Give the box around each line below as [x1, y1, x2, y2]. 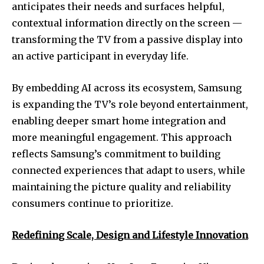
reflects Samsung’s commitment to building [12, 147, 220, 160]
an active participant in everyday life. [12, 49, 189, 62]
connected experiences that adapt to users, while [12, 164, 245, 176]
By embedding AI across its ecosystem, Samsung [12, 81, 242, 94]
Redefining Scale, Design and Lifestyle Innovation [12, 229, 248, 241]
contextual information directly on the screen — [12, 16, 242, 29]
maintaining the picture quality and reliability [12, 180, 231, 193]
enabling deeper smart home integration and [12, 114, 226, 127]
